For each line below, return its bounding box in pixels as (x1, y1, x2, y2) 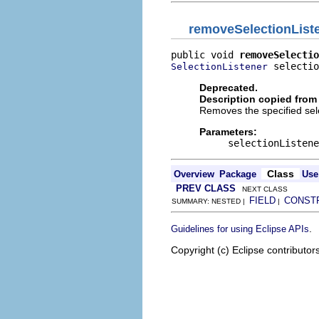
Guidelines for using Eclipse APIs (171, 223, 309, 234)
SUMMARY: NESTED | (172, 197, 249, 205)
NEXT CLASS (236, 184, 288, 193)
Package (219, 168, 256, 179)
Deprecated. (199, 81, 258, 93)
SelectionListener (171, 61, 268, 72)
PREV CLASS (176, 182, 236, 194)
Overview (174, 168, 214, 179)
